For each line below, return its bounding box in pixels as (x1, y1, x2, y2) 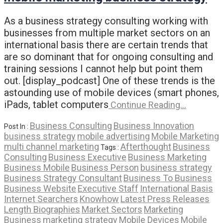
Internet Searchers (4, 193, 78, 204)
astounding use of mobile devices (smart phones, (4, 86, 219, 99)
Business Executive (48, 151, 126, 162)
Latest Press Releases (120, 193, 210, 204)
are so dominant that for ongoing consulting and (4, 50, 213, 63)
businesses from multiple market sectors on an (4, 26, 210, 39)
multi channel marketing (4, 141, 99, 152)
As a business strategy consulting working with (4, 14, 208, 27)
